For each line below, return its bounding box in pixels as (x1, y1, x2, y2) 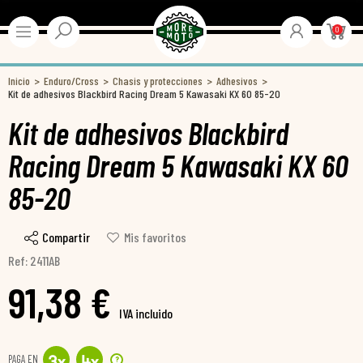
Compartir (42, 229, 90, 245)
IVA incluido (119, 305, 173, 322)
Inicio (8, 74, 30, 88)
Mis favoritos (124, 229, 186, 245)
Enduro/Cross (44, 74, 99, 88)
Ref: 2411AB (8, 253, 60, 269)
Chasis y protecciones (113, 74, 203, 88)
